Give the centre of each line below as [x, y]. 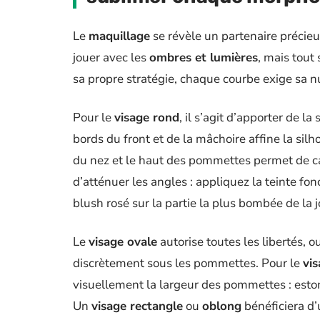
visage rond [147, 117]
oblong [222, 306]
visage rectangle [137, 306]
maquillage [119, 36]
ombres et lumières [204, 57]
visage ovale [123, 242]
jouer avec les [111, 57]
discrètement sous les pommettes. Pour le [188, 263]
